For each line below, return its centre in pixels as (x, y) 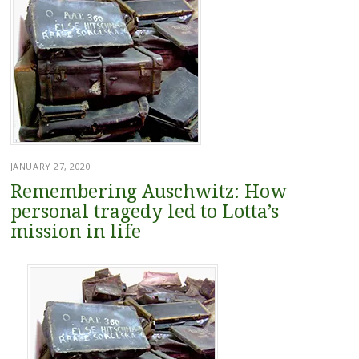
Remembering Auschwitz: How (148, 192)
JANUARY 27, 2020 (50, 166)
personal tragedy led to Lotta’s (144, 212)
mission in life (75, 232)
